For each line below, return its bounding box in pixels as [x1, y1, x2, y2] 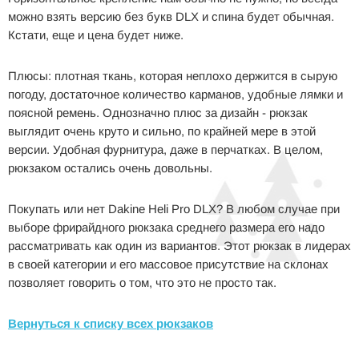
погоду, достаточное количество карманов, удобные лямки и [8, 87, 343, 101]
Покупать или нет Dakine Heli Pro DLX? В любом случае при [8, 201, 340, 216]
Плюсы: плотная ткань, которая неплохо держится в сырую [8, 68, 337, 83]
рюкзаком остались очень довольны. [8, 160, 212, 175]
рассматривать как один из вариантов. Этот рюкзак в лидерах [8, 238, 351, 252]
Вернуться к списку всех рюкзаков [8, 316, 213, 330]
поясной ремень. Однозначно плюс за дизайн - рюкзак [8, 105, 308, 119]
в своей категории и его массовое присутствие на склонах [8, 256, 329, 271]
